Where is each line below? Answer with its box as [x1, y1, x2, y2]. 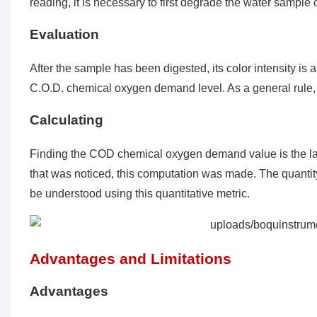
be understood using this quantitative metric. [29, 188, 250, 200]
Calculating [29, 113, 103, 128]
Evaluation [29, 27, 99, 42]
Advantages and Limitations [29, 250, 231, 267]
